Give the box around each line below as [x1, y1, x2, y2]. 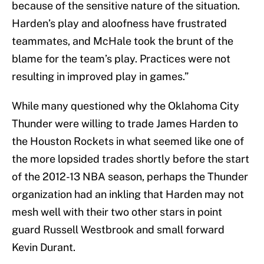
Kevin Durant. [12, 241, 75, 254]
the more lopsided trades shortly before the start [12, 153, 249, 166]
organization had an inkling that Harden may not [12, 188, 244, 201]
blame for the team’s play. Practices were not [12, 52, 230, 65]
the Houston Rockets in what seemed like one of [12, 135, 244, 148]
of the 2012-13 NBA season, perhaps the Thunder [12, 170, 248, 183]
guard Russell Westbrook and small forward [12, 223, 225, 236]
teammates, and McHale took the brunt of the [12, 35, 233, 48]
